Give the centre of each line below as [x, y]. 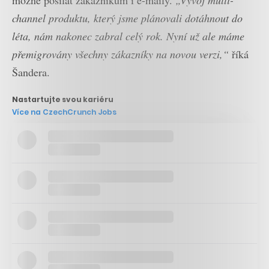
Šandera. [31, 72]
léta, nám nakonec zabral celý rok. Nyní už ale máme [128, 36]
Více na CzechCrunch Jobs [64, 112]
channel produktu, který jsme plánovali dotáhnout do [127, 18]
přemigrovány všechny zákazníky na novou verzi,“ [122, 54]
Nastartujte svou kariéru [63, 99]
